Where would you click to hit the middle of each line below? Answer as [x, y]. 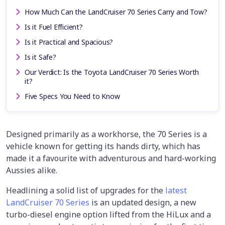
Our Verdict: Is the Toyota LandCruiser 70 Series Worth [112, 72]
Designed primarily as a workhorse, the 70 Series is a [106, 134]
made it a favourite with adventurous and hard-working [111, 158]
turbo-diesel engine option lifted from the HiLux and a [108, 215]
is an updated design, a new [143, 203]
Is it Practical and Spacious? [69, 42]
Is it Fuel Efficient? [54, 27]
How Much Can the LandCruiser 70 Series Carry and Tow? [116, 12]
